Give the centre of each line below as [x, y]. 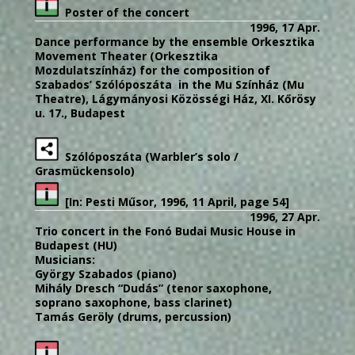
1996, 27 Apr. [285, 216]
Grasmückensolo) [85, 170]
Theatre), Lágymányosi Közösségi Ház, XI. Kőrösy [176, 98]
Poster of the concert [127, 12]
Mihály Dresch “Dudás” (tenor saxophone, [153, 288]
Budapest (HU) [76, 245]
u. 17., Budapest [80, 113]
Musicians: [65, 259]
